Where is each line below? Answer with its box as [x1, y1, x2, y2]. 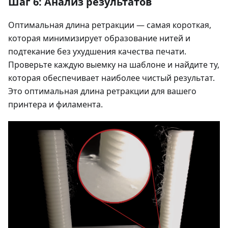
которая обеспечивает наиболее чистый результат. [8, 72, 215, 84]
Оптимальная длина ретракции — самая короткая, [8, 19, 211, 31]
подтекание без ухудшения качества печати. [8, 46, 186, 58]
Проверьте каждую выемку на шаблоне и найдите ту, [8, 59, 219, 71]
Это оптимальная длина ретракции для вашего [8, 85, 196, 97]
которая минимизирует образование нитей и [8, 33, 190, 44]
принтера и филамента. [8, 99, 103, 110]
